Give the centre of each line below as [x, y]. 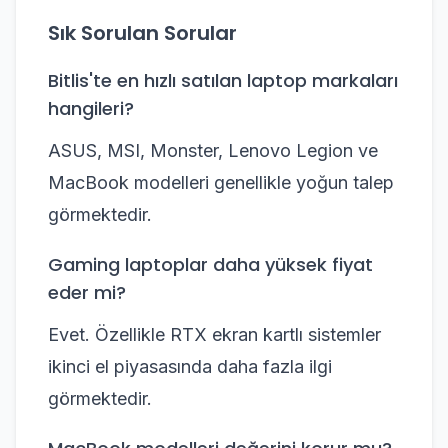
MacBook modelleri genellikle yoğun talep [221, 182]
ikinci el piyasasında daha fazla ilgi [190, 366]
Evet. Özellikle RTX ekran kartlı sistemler [214, 334]
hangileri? [91, 108]
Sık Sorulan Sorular [142, 32]
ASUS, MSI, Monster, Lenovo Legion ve [213, 150]
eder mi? [87, 292]
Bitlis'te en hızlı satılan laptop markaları [223, 80]
